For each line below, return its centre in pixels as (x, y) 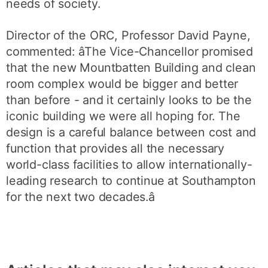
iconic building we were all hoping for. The (123, 116)
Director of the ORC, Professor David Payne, (128, 36)
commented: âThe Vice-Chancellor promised (130, 52)
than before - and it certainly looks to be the (129, 100)
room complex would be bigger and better (122, 84)
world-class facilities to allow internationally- (129, 165)
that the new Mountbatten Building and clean (131, 68)
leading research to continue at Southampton (131, 181)
